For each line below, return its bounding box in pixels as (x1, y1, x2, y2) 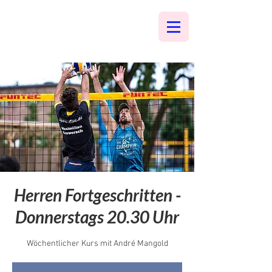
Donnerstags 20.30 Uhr (15, 206, 179, 227)
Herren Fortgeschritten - (13, 185, 181, 205)
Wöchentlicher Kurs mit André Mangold (26, 239, 168, 249)
